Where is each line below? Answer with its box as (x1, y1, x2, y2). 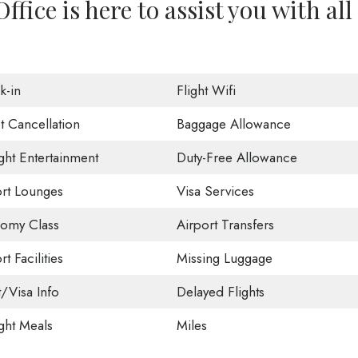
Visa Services (176, 181, 254, 201)
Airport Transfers (176, 215, 274, 234)
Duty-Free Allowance (176, 148, 297, 167)
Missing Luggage (176, 249, 272, 268)
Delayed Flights (176, 282, 265, 301)
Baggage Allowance (176, 114, 291, 133)
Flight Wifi (176, 81, 236, 100)
